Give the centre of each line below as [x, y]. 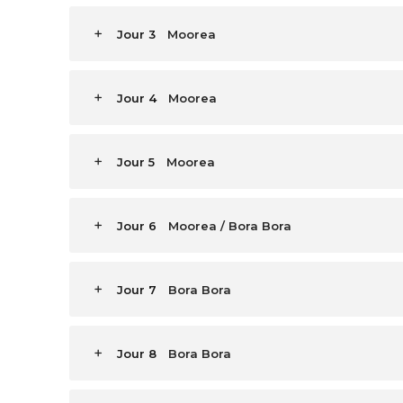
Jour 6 [137, 226]
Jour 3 [136, 35]
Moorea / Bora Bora [230, 226]
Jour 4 [137, 99]
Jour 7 [137, 290]
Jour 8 [137, 354]
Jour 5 [136, 162]
